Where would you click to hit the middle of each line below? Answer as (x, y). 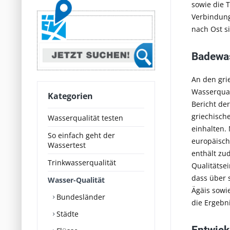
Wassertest (67, 145)
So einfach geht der (81, 135)
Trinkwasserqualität (82, 162)
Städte (66, 214)
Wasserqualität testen (85, 118)
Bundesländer (80, 197)
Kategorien (70, 96)
